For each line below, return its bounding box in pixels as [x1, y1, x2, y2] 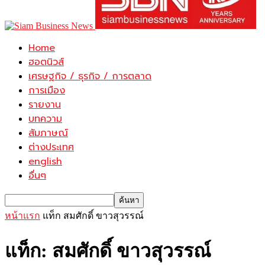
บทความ [28, 112, 62, 126]
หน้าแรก [5, 211, 40, 221]
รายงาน [28, 98, 61, 112]
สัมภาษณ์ [28, 126, 68, 140]
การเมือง [28, 83, 65, 98]
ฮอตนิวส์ [28, 55, 64, 69]
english [28, 154, 62, 169]
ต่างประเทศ [28, 140, 74, 154]
